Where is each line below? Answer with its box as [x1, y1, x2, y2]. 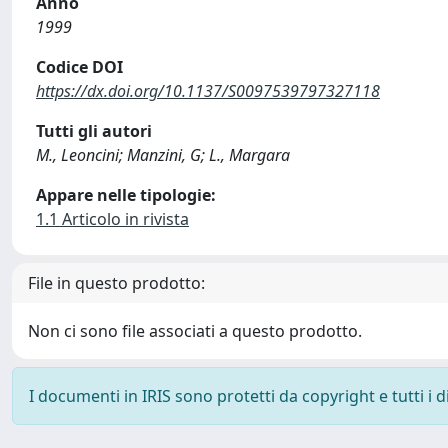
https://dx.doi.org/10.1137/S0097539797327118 [36, 80, 380, 102]
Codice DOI [36, 56, 123, 78]
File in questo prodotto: [28, 272, 205, 294]
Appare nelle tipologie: [36, 184, 216, 206]
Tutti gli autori [36, 120, 152, 142]
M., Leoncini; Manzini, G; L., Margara [36, 144, 290, 166]
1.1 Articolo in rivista [36, 208, 189, 230]
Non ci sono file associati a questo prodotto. [28, 320, 362, 342]
